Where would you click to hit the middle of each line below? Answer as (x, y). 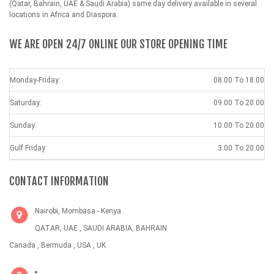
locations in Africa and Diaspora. (64, 14)
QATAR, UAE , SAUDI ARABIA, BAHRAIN (101, 228)
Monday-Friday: (35, 80)
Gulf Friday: (28, 148)
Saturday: (26, 102)
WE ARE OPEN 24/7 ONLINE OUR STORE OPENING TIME (118, 44)
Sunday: (23, 125)
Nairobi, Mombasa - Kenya (78, 211)
